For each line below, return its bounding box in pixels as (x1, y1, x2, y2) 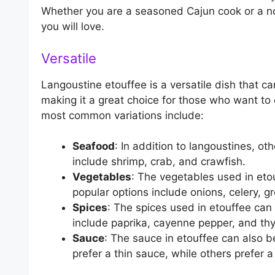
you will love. (41, 20, 104, 33)
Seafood (72, 140, 115, 153)
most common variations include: (41, 109, 204, 122)
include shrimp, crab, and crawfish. (72, 155, 246, 168)
